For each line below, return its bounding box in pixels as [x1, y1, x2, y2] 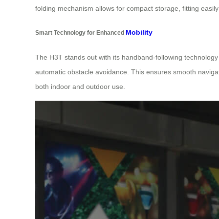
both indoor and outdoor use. [35, 82, 125, 90]
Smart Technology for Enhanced [35, 29, 126, 36]
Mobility [126, 28, 153, 37]
